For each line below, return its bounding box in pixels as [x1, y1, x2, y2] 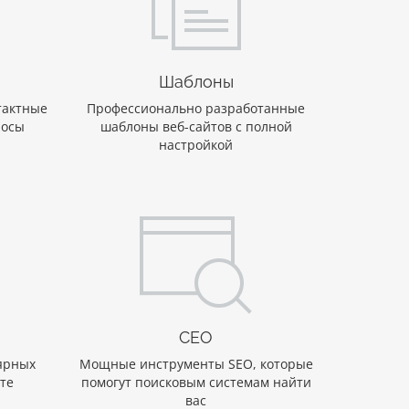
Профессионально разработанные [87, 100, 306, 118]
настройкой [159, 136, 234, 154]
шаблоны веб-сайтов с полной [100, 118, 292, 136]
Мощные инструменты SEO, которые [79, 355, 313, 373]
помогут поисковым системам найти [80, 373, 311, 392]
